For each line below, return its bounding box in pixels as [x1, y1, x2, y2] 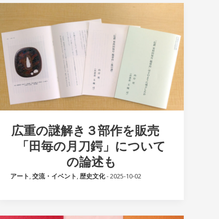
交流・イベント [32, 172, 77, 181]
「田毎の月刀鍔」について [17, 137, 166, 154]
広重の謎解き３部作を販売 [11, 122, 172, 139]
